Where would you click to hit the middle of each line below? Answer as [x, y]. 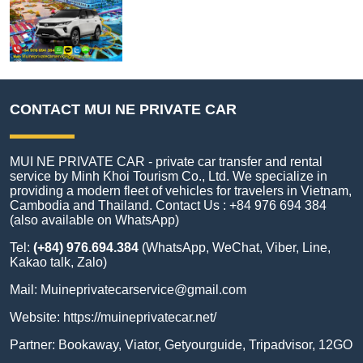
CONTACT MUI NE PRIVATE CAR [123, 109]
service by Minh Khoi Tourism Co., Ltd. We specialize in [169, 176]
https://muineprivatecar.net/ [140, 317]
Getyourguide [203, 344]
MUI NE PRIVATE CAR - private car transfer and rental [166, 161]
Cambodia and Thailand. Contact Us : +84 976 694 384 [168, 205]
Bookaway [88, 344]
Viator [141, 344]
